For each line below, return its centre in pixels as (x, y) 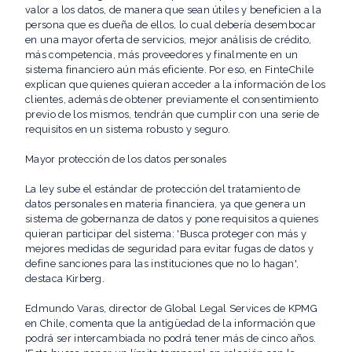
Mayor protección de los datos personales (126, 159)
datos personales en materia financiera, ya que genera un (165, 204)
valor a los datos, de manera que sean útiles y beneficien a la (173, 10)
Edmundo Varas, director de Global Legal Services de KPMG (171, 309)
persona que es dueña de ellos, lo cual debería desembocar (171, 25)
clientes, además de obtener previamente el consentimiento (172, 100)
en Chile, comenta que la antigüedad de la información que (170, 324)
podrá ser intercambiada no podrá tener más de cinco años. (171, 339)
